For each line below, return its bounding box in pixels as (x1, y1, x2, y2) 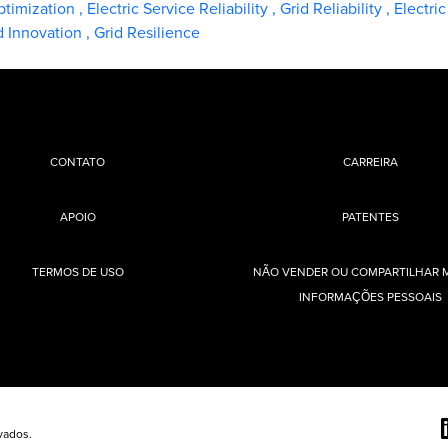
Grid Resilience (94, 21, 200, 43)
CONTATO (50, 153, 106, 170)
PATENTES (341, 208, 399, 225)
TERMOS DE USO (31, 263, 124, 280)
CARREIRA (342, 153, 398, 170)
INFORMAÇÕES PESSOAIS (298, 288, 442, 305)
